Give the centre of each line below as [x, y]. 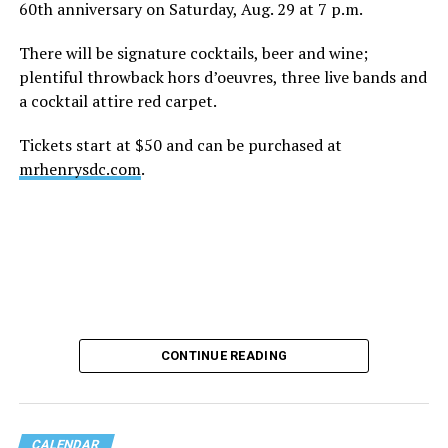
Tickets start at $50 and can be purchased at [180, 144]
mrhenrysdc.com [79, 168]
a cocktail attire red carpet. [119, 100]
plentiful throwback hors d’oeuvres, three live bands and [222, 76]
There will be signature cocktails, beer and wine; [193, 52]
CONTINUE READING [224, 355]
